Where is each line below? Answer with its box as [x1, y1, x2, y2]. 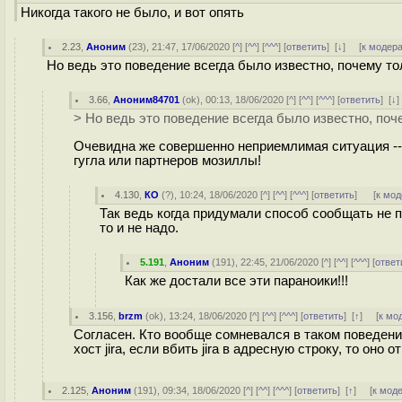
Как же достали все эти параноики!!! [125, 274, 348, 288]
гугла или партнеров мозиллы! [74, 153, 261, 168]
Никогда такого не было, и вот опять [21, 5, 244, 20]
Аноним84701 [113, 94, 180, 105]
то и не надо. [100, 221, 179, 235]
